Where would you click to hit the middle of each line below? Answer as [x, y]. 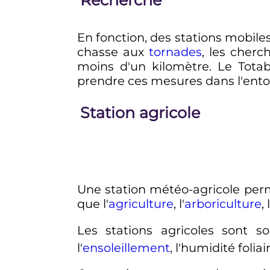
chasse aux [113, 52]
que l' [93, 204]
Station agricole [140, 113]
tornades [176, 52]
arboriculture [223, 204]
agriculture [141, 204]
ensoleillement [126, 247]
